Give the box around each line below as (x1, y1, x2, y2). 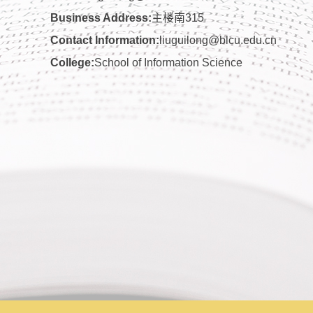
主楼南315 (152, 11, 204, 24)
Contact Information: (50, 34, 159, 46)
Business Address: (50, 11, 152, 24)
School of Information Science (94, 56, 242, 68)
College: (50, 56, 94, 68)
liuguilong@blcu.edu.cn (159, 34, 277, 46)
